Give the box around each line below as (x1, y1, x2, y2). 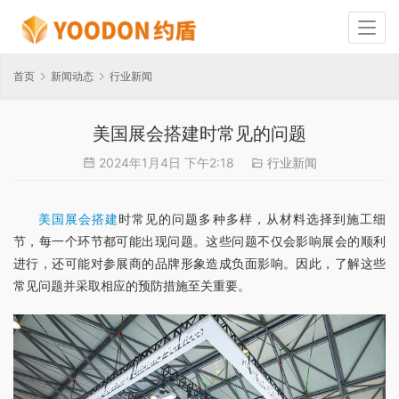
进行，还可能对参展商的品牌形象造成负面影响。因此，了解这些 (13, 256, 386, 272)
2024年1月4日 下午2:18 (94, 155, 238, 171)
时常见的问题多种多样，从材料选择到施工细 (118, 211, 387, 227)
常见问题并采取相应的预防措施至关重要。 (13, 278, 250, 294)
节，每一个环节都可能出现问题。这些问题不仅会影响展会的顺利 (13, 233, 386, 249)
